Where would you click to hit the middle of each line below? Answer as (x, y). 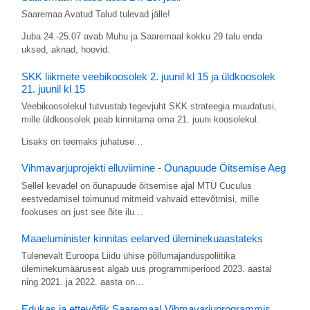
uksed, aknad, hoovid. (65, 50)
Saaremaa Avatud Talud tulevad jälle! (95, 15)
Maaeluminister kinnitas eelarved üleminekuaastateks (142, 239)
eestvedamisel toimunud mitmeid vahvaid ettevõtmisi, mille (140, 199)
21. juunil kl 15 (53, 89)
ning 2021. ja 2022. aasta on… (82, 282)
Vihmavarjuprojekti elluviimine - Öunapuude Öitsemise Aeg (153, 168)
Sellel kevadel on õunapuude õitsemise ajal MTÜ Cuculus (136, 185)
